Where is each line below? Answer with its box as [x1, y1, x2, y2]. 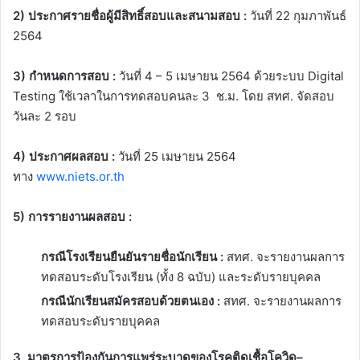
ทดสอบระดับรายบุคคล [41, 313, 160, 329]
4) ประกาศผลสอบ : [13, 149, 115, 165]
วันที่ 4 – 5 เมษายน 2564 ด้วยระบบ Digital [116, 68, 344, 84]
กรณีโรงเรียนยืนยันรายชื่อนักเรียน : [41, 249, 223, 265]
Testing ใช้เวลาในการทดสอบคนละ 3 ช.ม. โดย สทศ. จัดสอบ [13, 88, 334, 104]
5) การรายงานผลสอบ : [13, 209, 135, 225]
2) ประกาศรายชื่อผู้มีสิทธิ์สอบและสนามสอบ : [13, 8, 247, 24]
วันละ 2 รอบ [13, 108, 76, 125]
